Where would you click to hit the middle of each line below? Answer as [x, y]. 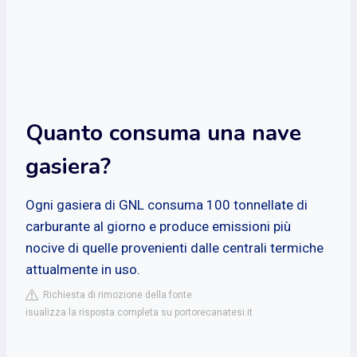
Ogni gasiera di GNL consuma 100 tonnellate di [167, 204]
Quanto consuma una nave [163, 133]
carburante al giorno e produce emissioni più [158, 226]
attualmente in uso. [83, 269]
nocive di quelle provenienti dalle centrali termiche [175, 247]
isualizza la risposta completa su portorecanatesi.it [139, 312]
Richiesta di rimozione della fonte [115, 294]
